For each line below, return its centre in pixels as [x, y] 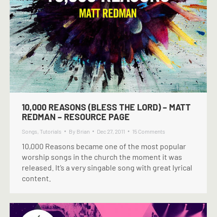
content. [36, 178]
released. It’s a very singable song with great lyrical [107, 167]
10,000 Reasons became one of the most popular [104, 146]
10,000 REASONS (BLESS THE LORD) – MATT [106, 107]
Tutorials [51, 131]
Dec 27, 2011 [111, 131]
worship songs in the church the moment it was [102, 157]
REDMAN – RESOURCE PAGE [76, 117]
